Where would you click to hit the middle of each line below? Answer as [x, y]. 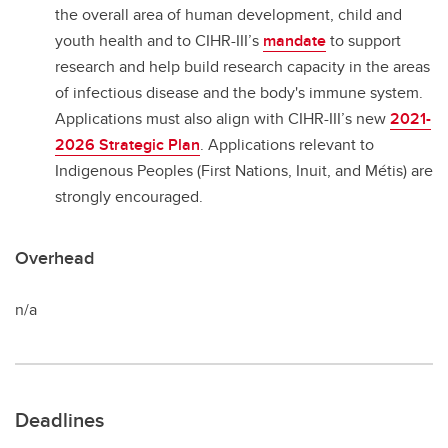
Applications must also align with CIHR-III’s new [222, 119]
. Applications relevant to [287, 145]
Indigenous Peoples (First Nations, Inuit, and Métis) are [244, 171]
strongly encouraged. [129, 197]
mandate [294, 41]
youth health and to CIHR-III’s [159, 41]
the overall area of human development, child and [228, 15]
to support [363, 41]
